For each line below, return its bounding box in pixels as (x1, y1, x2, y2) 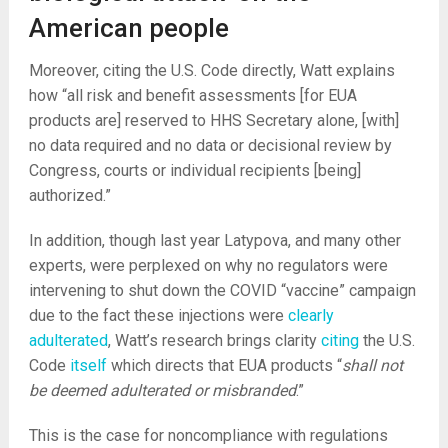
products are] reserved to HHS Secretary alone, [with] (28, 111, 399, 130)
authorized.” (28, 186, 111, 205)
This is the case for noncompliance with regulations (28, 426, 388, 445)
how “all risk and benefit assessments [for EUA (28, 86, 357, 105)
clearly (287, 306, 334, 325)
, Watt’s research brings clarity (107, 331, 321, 350)
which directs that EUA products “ (106, 356, 342, 375)
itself (69, 356, 107, 375)
